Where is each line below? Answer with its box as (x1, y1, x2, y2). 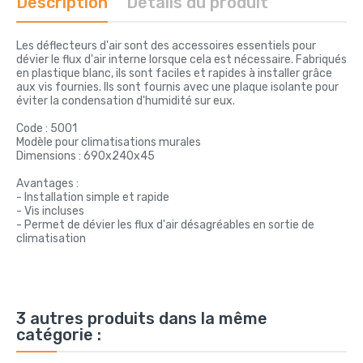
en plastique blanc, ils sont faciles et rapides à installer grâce (16, 66, 332, 80)
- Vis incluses (16, 203, 84, 218)
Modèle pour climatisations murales (16, 135, 201, 149)
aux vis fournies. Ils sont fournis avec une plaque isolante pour (16, 79, 339, 94)
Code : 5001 (16, 121, 77, 135)
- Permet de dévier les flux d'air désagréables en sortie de (16, 217, 314, 232)
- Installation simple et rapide (16, 190, 169, 204)
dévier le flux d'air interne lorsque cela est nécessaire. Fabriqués (16, 52, 347, 66)
